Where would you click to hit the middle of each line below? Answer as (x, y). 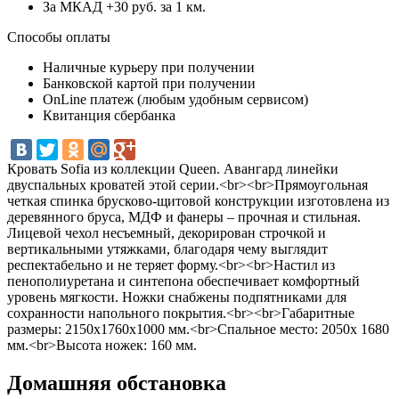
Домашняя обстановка (117, 383)
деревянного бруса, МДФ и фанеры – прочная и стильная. (184, 216)
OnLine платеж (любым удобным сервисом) (175, 99)
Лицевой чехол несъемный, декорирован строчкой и (167, 232)
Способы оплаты (59, 37)
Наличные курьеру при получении (149, 67)
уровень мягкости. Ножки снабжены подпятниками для (177, 297)
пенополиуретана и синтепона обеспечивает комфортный (183, 281)
